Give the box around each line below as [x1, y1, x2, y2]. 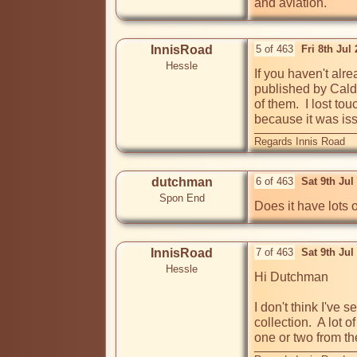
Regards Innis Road [254, 135, 345, 148]
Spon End [159, 192, 205, 205]
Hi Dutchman [254, 270, 328, 284]
